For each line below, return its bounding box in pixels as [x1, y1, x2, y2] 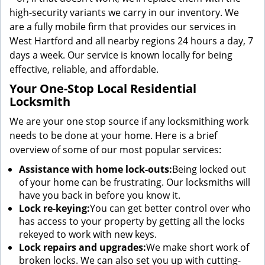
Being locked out [172, 163, 246, 176]
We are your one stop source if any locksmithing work [9, 115, 248, 128]
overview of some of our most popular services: [9, 143, 221, 156]
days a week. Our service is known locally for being [9, 49, 232, 62]
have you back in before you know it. [19, 189, 180, 202]
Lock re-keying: [19, 202, 90, 215]
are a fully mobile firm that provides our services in [9, 20, 236, 33]
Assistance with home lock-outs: [19, 163, 172, 176]
